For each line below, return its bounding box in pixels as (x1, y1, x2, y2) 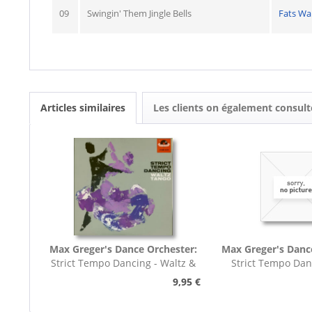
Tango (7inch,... (88, 270, 159, 283)
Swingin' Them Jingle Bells (87, 7, 192, 19)
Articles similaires (40, 101, 125, 114)
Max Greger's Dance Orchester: (49, 242, 197, 256)
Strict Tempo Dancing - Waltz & (50, 256, 196, 270)
